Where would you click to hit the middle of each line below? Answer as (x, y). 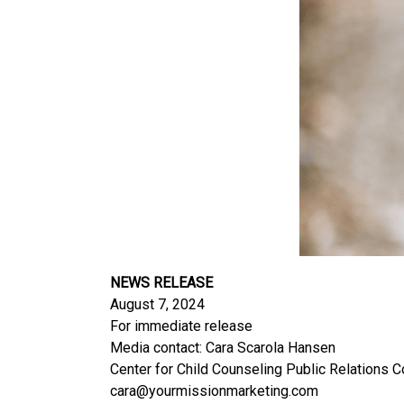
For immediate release (181, 326)
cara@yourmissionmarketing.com (214, 391)
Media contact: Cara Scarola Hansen (223, 348)
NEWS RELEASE (161, 283)
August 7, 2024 (157, 304)
